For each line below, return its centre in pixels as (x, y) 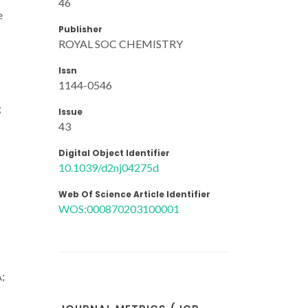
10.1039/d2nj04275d (109, 167)
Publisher (80, 29)
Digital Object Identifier (114, 153)
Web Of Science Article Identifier (134, 194)
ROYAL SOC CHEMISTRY (121, 43)
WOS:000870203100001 (119, 208)
